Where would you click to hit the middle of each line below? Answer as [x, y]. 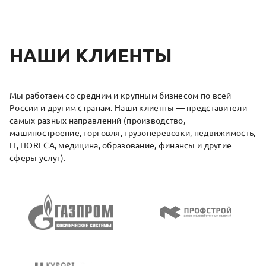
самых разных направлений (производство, [97, 121]
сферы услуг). [38, 158]
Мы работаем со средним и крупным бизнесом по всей [121, 96]
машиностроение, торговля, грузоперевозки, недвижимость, [133, 133]
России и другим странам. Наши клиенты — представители [128, 108]
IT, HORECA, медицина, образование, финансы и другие [121, 146]
